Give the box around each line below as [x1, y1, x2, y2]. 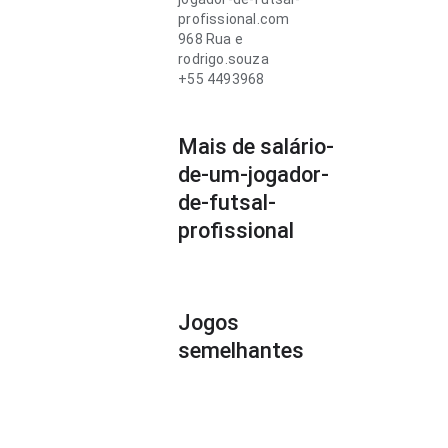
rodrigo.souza [178, 51, 269, 67]
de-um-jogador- [178, 162, 330, 187]
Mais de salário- [178, 134, 335, 159]
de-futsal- [178, 190, 277, 215]
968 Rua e [178, 31, 244, 47]
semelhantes [178, 338, 305, 363]
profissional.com [178, 11, 290, 27]
